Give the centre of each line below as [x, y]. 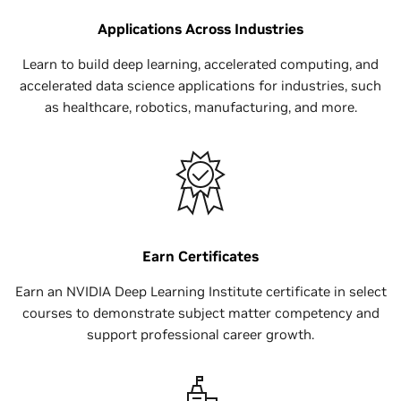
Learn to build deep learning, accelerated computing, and [200, 64]
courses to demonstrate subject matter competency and [200, 312]
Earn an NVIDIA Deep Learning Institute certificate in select [200, 291]
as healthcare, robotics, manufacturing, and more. [200, 107]
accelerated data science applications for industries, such [200, 85]
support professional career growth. [200, 334]
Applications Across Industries [200, 28]
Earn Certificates [200, 256]
